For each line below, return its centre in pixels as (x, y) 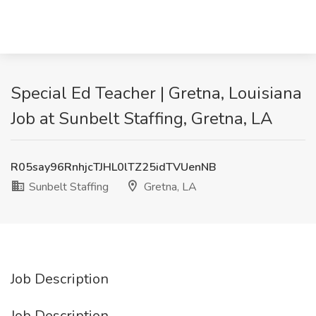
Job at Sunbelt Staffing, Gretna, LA (142, 119)
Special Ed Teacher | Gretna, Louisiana (156, 93)
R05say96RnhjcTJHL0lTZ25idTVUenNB (114, 167)
